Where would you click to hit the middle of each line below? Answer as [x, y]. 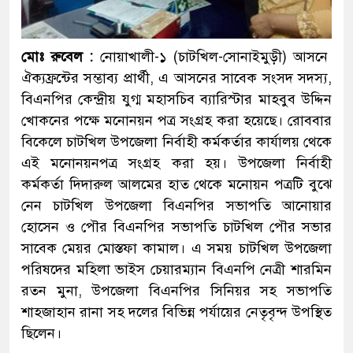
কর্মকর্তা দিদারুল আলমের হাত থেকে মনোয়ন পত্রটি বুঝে [176, 185]
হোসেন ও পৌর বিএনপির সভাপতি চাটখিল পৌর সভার [176, 227]
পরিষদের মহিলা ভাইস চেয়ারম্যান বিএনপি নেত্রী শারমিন [176, 270]
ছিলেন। [41, 334]
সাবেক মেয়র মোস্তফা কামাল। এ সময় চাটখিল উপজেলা [176, 249]
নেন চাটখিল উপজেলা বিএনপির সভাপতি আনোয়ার [176, 206]
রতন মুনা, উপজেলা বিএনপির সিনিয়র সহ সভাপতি [176, 291]
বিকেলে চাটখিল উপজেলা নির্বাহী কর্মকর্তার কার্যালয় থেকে [176, 142]
